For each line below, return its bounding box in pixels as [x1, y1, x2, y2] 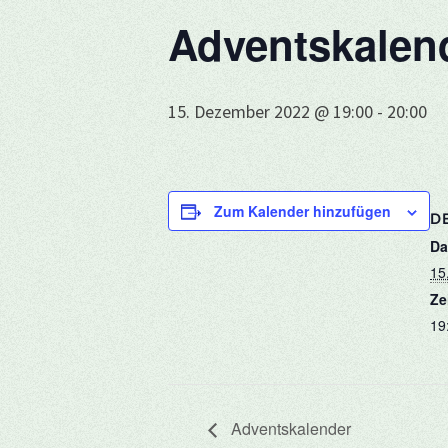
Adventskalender [227, 417, 351, 441]
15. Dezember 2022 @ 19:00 [168, 100, 373, 123]
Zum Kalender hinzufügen [214, 201, 391, 221]
